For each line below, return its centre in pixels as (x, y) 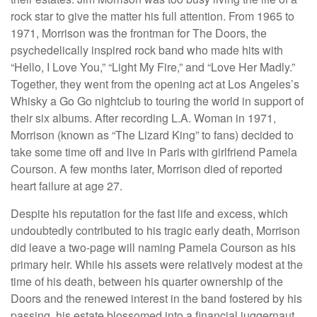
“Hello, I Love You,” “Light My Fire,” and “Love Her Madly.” (153, 67)
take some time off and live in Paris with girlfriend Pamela (154, 152)
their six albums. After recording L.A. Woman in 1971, (143, 118)
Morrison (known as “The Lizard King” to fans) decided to (152, 135)
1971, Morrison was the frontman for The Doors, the (139, 33)
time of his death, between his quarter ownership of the (147, 282)
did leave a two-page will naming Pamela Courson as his (153, 248)
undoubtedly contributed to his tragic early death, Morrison (155, 231)
